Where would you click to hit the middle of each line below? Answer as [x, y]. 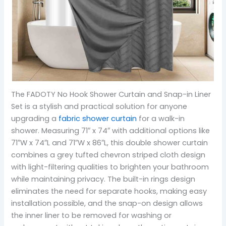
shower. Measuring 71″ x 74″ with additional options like [111, 131]
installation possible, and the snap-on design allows [107, 204]
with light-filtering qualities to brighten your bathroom [110, 167]
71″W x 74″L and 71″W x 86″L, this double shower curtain [110, 143]
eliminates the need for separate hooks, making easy [109, 191]
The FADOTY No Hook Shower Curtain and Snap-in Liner [111, 95]
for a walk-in [161, 119]
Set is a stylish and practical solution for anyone [99, 107]
